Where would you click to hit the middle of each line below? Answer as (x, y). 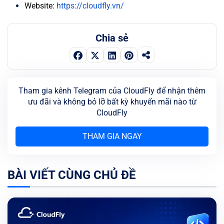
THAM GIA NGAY (112, 136)
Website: (40, 6)
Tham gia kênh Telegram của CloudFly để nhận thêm (112, 91)
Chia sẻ (112, 38)
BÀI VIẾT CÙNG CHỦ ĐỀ (72, 175)
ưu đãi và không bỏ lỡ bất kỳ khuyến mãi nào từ (112, 102)
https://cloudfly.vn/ (90, 6)
